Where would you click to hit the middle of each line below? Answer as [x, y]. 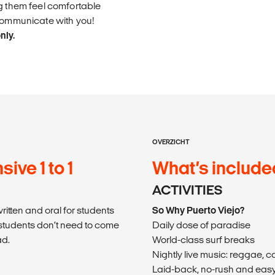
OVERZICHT [171, 141]
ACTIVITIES [187, 190]
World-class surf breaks [203, 239]
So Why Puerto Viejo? [198, 210]
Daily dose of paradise [201, 225]
